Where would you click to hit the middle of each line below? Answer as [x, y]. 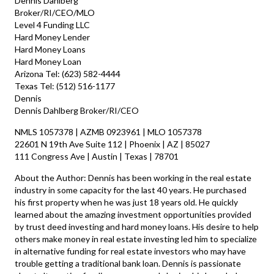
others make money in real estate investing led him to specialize [136, 239]
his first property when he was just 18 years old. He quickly [127, 202]
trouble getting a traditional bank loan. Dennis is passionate [128, 264]
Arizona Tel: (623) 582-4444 [68, 74]
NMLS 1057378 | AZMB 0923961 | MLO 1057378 [109, 132]
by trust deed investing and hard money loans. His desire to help [137, 227]
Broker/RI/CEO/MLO [55, 13]
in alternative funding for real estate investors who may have [131, 251]
